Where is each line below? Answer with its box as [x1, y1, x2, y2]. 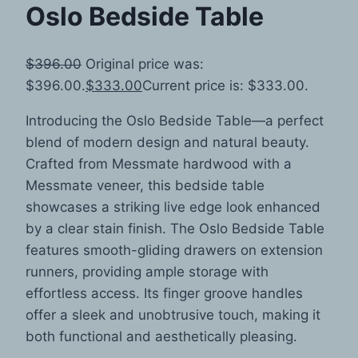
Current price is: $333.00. [142, 77, 308, 93]
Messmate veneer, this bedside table [26, 177, 265, 193]
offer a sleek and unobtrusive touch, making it [26, 306, 320, 323]
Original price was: [86, 55, 204, 72]
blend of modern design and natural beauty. [26, 133, 309, 150]
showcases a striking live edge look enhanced [26, 198, 320, 215]
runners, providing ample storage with [26, 263, 268, 280]
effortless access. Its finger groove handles [26, 284, 303, 301]
